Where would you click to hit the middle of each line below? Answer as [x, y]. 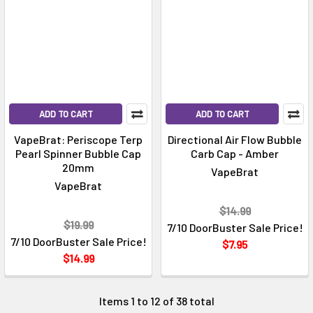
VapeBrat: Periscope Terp [78, 140]
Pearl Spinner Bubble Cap [78, 154]
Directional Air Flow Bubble [235, 140]
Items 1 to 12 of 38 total [156, 301]
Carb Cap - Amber [235, 154]
